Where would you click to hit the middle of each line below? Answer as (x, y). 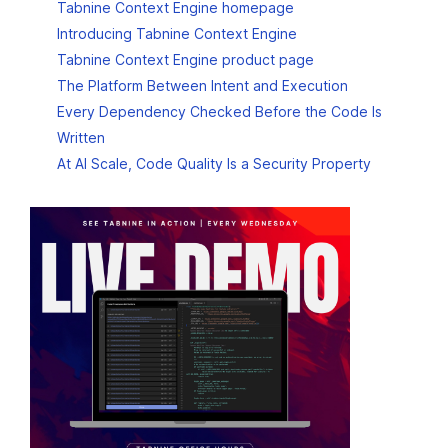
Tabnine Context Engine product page (185, 59)
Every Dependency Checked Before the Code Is (219, 111)
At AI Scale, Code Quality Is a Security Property (214, 163)
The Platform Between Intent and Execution (202, 85)
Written (81, 137)
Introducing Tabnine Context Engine (177, 33)
